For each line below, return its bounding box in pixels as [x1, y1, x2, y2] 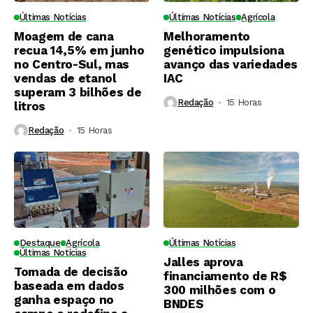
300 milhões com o [163, 282, 276, 297]
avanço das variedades [163, 57, 298, 71]
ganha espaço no [14, 292, 114, 307]
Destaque [19, 237, 61, 248]
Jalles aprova [163, 254, 243, 269]
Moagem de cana [14, 29, 114, 43]
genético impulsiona [163, 43, 284, 57]
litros [14, 99, 45, 113]
